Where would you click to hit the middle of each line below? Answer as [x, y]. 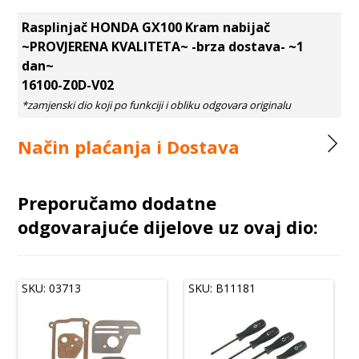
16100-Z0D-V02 [68, 85]
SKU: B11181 [222, 288]
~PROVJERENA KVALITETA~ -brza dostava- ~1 [163, 47]
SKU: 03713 [52, 288]
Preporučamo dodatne [117, 203]
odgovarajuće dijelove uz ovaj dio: [168, 227]
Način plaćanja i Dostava [129, 147]
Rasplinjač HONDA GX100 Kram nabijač [148, 28]
